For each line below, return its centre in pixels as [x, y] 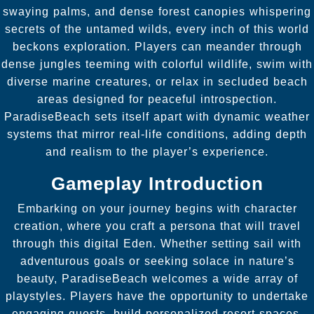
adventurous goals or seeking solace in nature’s [157, 261]
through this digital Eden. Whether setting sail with [157, 243]
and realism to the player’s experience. [157, 151]
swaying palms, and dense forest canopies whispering [157, 11]
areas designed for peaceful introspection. [157, 99]
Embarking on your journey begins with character [157, 208]
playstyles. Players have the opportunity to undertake [157, 296]
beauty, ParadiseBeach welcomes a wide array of [157, 278]
